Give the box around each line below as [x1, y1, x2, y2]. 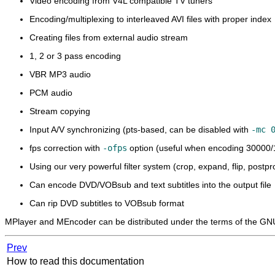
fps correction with [29, 142, 103, 153]
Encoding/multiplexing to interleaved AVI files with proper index [29, 14, 271, 24]
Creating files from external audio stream [29, 32, 188, 42]
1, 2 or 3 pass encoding [29, 50, 121, 61]
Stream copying [29, 106, 90, 116]
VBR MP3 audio [29, 69, 91, 79]
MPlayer [5, 216, 37, 227]
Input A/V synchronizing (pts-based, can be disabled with [29, 124, 251, 134]
